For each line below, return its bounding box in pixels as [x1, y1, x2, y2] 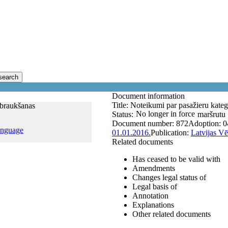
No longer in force [136, 109, 195, 118]
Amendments [132, 164, 175, 173]
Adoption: [188, 119, 223, 128]
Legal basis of [132, 182, 177, 191]
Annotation [132, 191, 168, 200]
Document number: [112, 119, 176, 128]
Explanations [132, 201, 174, 209]
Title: [112, 101, 130, 109]
